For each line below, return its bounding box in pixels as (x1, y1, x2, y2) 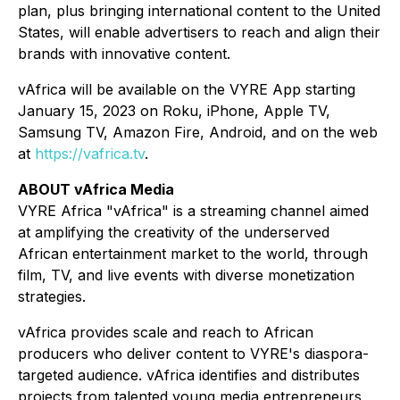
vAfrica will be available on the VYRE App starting (18, 80, 355, 99)
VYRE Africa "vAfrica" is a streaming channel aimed (18, 202, 369, 221)
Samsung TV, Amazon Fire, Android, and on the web (18, 123, 378, 142)
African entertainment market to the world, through (18, 245, 368, 263)
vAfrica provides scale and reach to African (18, 323, 313, 342)
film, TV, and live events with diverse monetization (18, 266, 354, 285)
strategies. (18, 287, 86, 306)
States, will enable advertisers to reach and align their (18, 23, 380, 42)
